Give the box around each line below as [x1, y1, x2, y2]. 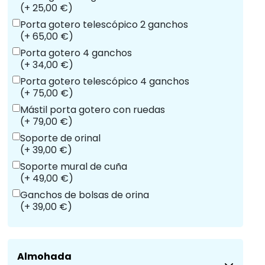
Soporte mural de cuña [20, 160, 127, 173]
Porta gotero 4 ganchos [20, 46, 132, 60]
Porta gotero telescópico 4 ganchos [20, 75, 189, 88]
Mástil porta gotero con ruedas [20, 103, 165, 117]
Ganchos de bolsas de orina [20, 188, 149, 202]
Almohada [17, 250, 72, 263]
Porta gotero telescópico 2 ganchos [20, 18, 188, 31]
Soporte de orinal [20, 131, 101, 145]
